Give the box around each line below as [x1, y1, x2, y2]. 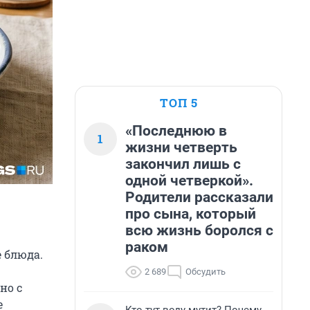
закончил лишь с [125, 156, 241, 172]
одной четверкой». [125, 172, 253, 189]
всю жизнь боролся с [125, 222, 273, 239]
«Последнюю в [125, 122, 227, 139]
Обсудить [185, 266, 226, 277]
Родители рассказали [125, 189, 273, 206]
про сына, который [125, 206, 256, 222]
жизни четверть [125, 139, 237, 156]
